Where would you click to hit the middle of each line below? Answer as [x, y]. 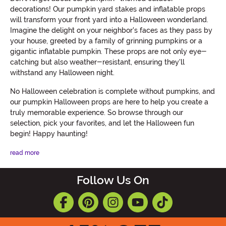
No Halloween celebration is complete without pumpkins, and [112, 92]
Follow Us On [113, 181]
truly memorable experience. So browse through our [97, 113]
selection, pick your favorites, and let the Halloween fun [102, 123]
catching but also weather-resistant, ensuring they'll [97, 62]
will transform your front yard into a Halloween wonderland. [109, 20]
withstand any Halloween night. [62, 73]
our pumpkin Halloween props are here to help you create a [109, 102]
